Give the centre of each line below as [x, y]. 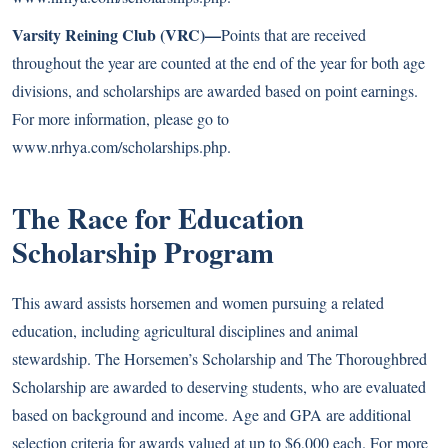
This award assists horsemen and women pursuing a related [198, 302]
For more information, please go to [120, 118]
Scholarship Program [143, 252]
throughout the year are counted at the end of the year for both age [218, 62]
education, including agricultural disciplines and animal [185, 330]
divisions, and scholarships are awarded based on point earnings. [215, 90]
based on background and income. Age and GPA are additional [211, 414]
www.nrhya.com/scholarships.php [119, 146]
